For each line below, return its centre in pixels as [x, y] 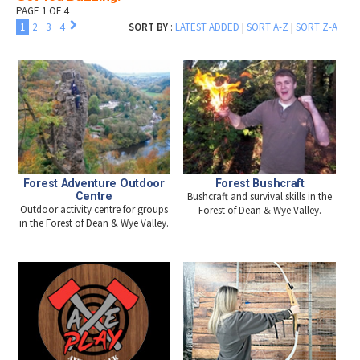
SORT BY [149, 27]
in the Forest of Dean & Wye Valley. [94, 223]
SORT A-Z [268, 27]
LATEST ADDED [208, 27]
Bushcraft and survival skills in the [260, 197]
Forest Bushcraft [260, 184]
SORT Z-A [317, 27]
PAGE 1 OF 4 [42, 10]
